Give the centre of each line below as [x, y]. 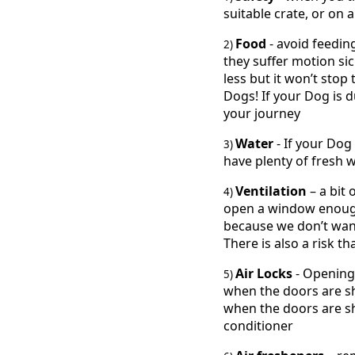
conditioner [258, 326]
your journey [262, 114]
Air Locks [265, 274]
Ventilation [271, 191]
